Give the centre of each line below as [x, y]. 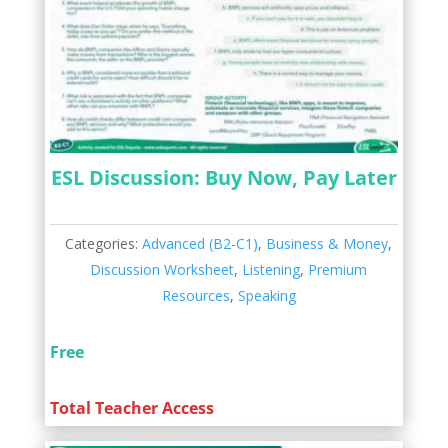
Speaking [266, 295]
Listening [271, 269]
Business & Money [327, 243]
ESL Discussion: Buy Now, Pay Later [223, 177]
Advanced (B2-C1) [200, 243]
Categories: [104, 243]
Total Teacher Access [131, 407]
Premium [338, 269]
